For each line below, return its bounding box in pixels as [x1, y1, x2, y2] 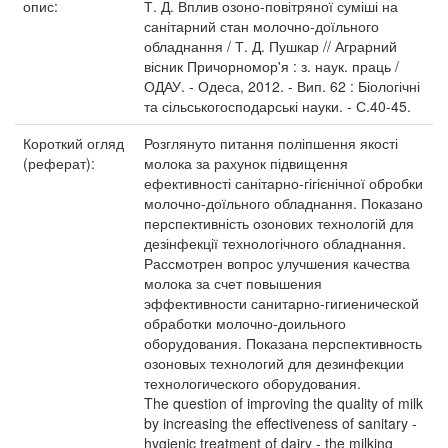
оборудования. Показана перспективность [144, 332, 422, 353]
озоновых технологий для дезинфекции [144, 352, 404, 373]
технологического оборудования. [144, 372, 361, 393]
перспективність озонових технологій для [144, 212, 414, 233]
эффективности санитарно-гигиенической [144, 292, 419, 313]
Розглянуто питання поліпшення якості [144, 132, 398, 153]
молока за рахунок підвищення [144, 152, 348, 173]
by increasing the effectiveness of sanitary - [144, 412, 417, 433]
